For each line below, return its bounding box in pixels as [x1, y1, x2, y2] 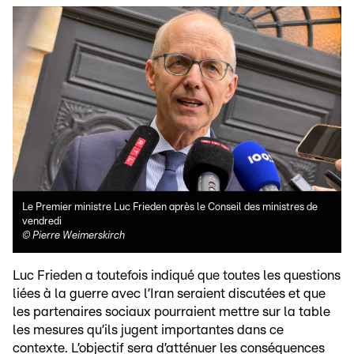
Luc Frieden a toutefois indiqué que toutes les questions [13, 269, 341, 283]
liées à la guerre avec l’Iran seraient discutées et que [13, 287, 326, 301]
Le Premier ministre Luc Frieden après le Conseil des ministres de [22, 202, 318, 213]
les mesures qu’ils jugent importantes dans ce [13, 323, 284, 337]
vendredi [22, 217, 62, 228]
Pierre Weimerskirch [32, 231, 125, 242]
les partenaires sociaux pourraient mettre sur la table [13, 305, 330, 319]
